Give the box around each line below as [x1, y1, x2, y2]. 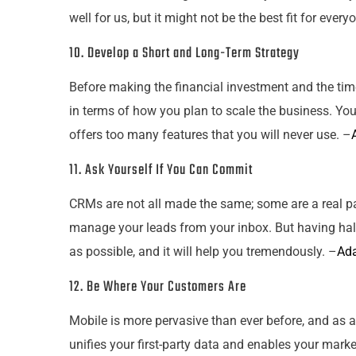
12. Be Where [69, 276, 141, 299]
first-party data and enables [134, 337, 294, 352]
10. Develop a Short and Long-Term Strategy [69, 42, 300, 65]
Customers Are [164, 276, 246, 299]
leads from [143, 220, 210, 235]
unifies [69, 337, 110, 352]
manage [69, 220, 118, 235]
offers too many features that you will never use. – [69, 127, 351, 142]
